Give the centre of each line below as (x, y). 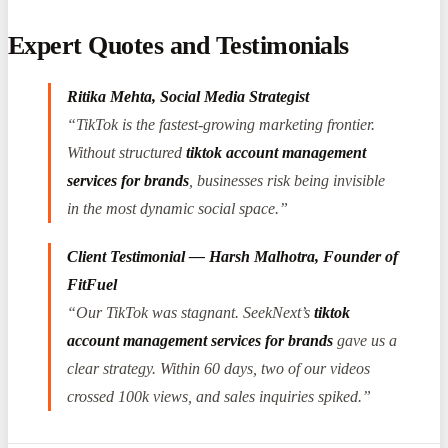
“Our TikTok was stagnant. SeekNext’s (190, 312)
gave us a (365, 340)
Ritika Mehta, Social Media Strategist (188, 96)
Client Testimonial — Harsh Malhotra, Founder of (232, 256)
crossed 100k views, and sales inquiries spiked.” (219, 396)
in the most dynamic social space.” (177, 208)
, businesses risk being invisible (287, 180)
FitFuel (92, 284)
